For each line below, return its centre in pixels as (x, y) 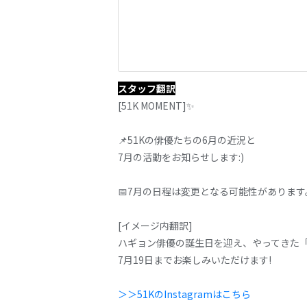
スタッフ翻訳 (147, 88)
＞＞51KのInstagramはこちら (184, 294)
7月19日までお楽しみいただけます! (195, 260)
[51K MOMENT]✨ (156, 106)
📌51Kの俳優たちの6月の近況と (187, 140)
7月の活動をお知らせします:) (181, 157)
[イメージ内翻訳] (155, 225)
